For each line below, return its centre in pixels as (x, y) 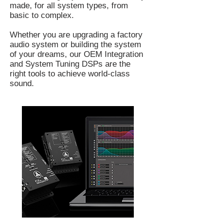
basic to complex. (42, 15)
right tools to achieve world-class (70, 74)
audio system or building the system (75, 45)
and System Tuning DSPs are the (70, 64)
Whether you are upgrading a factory (76, 35)
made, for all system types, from (69, 6)
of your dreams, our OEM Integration (76, 54)
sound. (22, 83)
